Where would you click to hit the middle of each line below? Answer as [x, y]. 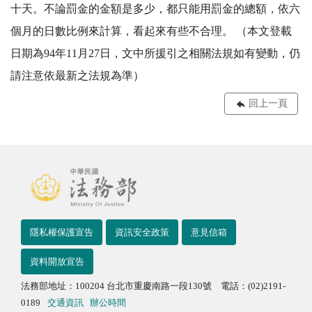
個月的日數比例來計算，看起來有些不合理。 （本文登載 [151, 31]
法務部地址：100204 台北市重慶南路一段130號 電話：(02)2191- [153, 286]
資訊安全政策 [142, 232]
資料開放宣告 [57, 261]
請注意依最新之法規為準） [77, 76]
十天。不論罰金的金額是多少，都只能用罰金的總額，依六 [155, 9]
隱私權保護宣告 [62, 232]
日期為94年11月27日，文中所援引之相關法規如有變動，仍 [155, 54]
